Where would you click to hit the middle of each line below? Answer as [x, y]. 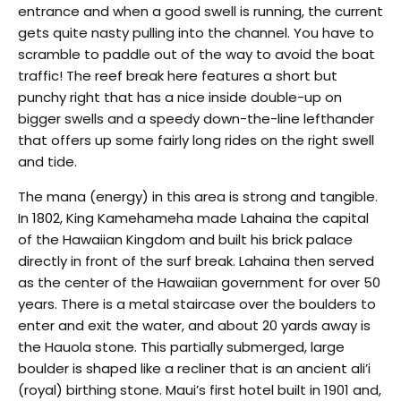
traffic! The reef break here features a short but [178, 75]
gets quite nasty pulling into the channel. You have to [196, 32]
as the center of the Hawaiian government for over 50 [199, 282]
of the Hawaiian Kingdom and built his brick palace [185, 239]
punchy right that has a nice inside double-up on [180, 97]
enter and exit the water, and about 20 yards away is [194, 325]
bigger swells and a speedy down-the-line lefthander [196, 118]
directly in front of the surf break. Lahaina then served [196, 260]
